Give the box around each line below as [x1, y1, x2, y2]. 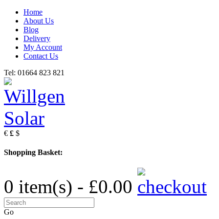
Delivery [23, 34, 50, 43]
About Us [23, 17, 54, 25]
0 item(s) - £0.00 [4, 175, 132, 197]
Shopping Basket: [4, 148, 63, 157]
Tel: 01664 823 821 [4, 68, 65, 77]
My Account [23, 43, 62, 51]
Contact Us [23, 52, 58, 60]
